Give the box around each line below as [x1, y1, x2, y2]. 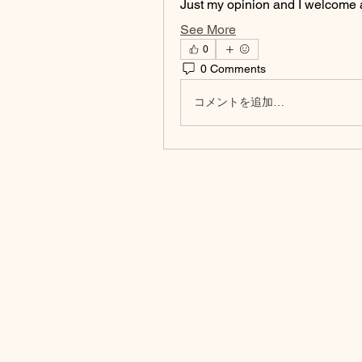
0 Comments [200, 62, 266, 76]
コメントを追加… [194, 95, 284, 109]
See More [180, 21, 236, 37]
